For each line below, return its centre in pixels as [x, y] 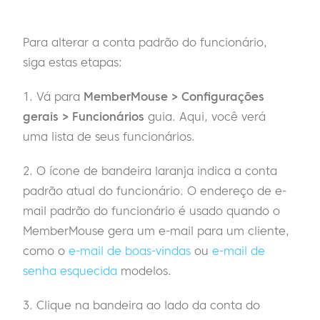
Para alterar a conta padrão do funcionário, [145, 42]
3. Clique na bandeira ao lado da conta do [141, 305]
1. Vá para [53, 97]
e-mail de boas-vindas [130, 251]
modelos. [144, 271]
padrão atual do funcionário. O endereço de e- [155, 191]
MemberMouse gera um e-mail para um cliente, [156, 231]
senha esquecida [70, 271]
